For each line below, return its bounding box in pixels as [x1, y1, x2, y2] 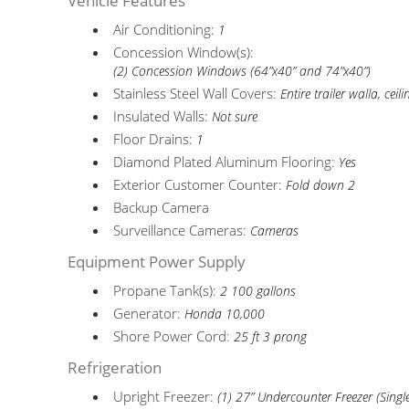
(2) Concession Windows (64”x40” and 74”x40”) [113, 63, 372, 79]
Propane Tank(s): [113, 281, 221, 299]
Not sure [212, 109, 258, 125]
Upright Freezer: [113, 387, 218, 405]
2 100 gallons [220, 283, 297, 299]
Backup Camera [113, 198, 210, 216]
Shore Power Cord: [113, 327, 235, 345]
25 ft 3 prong [234, 329, 308, 345]
